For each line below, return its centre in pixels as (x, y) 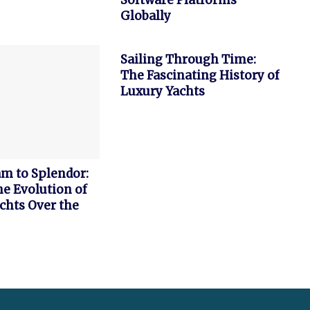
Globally (145, 16)
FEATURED (152, 31)
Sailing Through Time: (188, 60)
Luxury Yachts (162, 92)
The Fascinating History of (200, 76)
